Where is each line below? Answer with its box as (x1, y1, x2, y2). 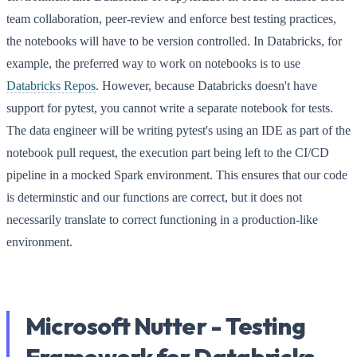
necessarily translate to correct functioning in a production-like (6, 213, 318, 227)
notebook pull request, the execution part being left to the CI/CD (6, 146, 329, 160)
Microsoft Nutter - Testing (25, 311, 305, 342)
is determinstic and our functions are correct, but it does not (6, 190, 302, 205)
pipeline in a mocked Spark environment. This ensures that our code (6, 168, 347, 182)
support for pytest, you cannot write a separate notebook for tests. (6, 101, 333, 116)
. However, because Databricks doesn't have (96, 79, 317, 93)
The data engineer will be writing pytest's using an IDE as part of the (6, 124, 351, 138)
